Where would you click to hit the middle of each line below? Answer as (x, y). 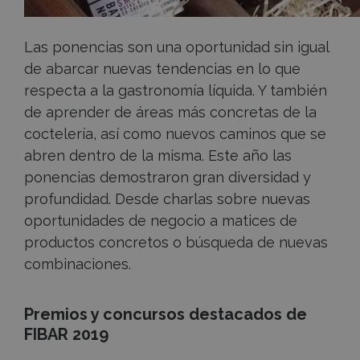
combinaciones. (78, 264)
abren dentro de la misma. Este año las (158, 155)
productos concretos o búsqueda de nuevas (176, 242)
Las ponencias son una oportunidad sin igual (176, 47)
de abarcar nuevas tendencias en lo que (162, 68)
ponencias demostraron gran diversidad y (168, 177)
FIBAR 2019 (66, 334)
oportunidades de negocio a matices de (161, 220)
